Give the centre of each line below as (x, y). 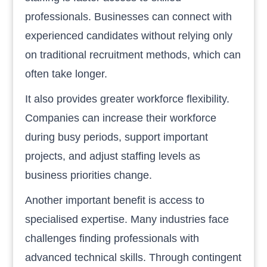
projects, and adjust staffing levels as (113, 156)
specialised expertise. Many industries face (127, 219)
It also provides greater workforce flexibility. (128, 99)
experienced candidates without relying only (129, 35)
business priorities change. (89, 175)
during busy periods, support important (117, 137)
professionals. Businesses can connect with (129, 16)
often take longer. (66, 74)
